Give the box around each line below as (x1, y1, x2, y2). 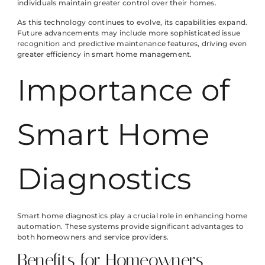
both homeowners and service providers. (17, 232, 169, 241)
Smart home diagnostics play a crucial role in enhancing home (17, 211, 248, 220)
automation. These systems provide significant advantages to (17, 221, 244, 231)
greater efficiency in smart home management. (17, 49, 192, 59)
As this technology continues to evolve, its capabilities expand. (17, 17, 248, 27)
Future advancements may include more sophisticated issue (17, 28, 241, 37)
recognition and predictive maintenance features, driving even (17, 38, 247, 48)
